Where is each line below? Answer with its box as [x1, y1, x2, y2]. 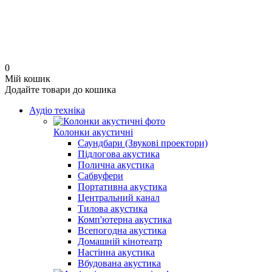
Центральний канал [78, 192, 160, 203]
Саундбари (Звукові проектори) [78, 138, 208, 148]
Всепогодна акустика [78, 225, 166, 236]
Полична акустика [78, 160, 154, 170]
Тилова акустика [78, 203, 148, 214]
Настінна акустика [78, 247, 155, 257]
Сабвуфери [78, 171, 123, 181]
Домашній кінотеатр [78, 236, 162, 246]
